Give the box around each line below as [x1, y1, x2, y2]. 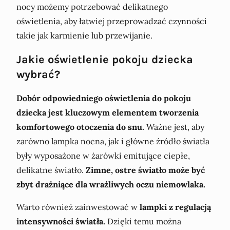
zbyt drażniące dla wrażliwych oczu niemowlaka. [16, 179, 205, 189]
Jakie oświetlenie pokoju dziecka [16, 52, 193, 66]
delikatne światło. [16, 164, 86, 175]
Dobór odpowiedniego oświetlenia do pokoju [16, 92, 191, 103]
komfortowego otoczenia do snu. [16, 121, 144, 132]
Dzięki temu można [105, 216, 181, 226]
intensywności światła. [16, 216, 105, 226]
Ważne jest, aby [144, 121, 204, 132]
